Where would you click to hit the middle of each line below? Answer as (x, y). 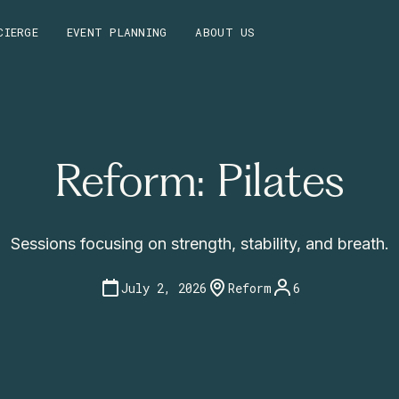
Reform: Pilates (199, 185)
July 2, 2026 (163, 288)
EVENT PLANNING (117, 32)
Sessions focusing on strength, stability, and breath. (199, 244)
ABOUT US (225, 32)
